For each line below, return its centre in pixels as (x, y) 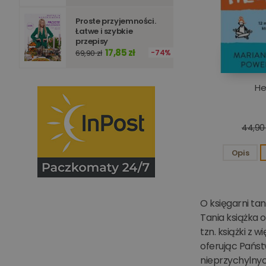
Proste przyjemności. (116, 21)
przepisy (92, 41)
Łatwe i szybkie (104, 31)
